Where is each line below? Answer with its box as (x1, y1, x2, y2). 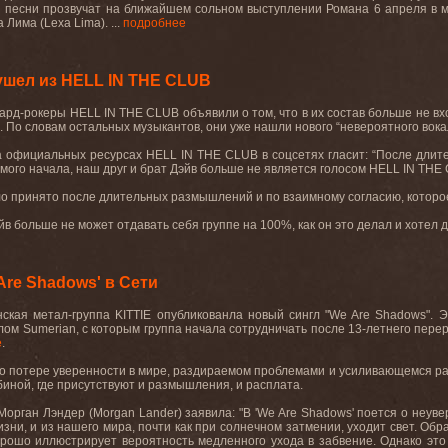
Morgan (92, 406, 135, 420)
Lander (138, 406, 178, 420)
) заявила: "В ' (177, 406, 257, 420)
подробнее (123, 16, 186, 30)
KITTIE (115, 308, 157, 322)
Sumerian (22, 322, 76, 336)
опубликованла (156, 308, 243, 322)
